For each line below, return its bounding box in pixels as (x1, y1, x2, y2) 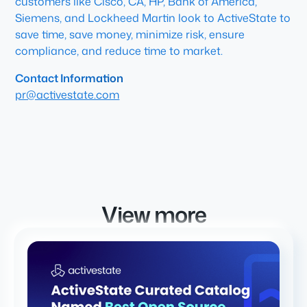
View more (101, 199, 206, 230)
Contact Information (15, 71, 124, 86)
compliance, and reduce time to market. (15, 43, 223, 58)
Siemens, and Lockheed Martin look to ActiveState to (15, 10, 291, 25)
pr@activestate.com (15, 87, 120, 102)
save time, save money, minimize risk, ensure (15, 27, 245, 42)
